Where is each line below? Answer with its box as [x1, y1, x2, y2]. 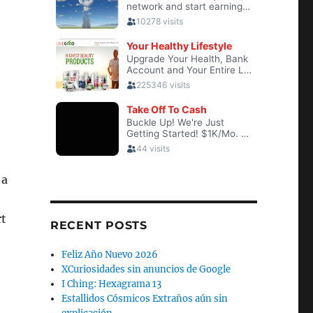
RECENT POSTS [50, 219, 147, 232]
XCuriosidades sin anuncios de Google [61, 263, 231, 275]
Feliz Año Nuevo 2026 [61, 249, 159, 261]
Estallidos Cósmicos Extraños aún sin [61, 293, 228, 305]
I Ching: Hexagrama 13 [61, 278, 162, 290]
